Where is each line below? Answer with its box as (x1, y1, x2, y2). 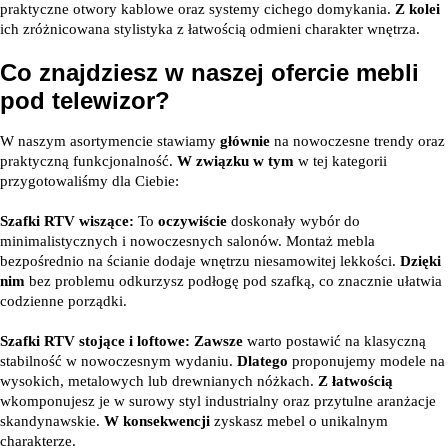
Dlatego (237, 353, 288, 369)
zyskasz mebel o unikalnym (210, 413, 388, 429)
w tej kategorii (294, 153, 387, 169)
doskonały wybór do (227, 213, 360, 229)
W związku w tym (177, 153, 294, 169)
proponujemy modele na (288, 353, 445, 369)
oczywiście (158, 213, 227, 229)
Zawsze (194, 333, 243, 349)
